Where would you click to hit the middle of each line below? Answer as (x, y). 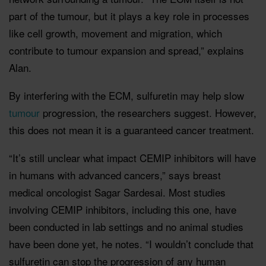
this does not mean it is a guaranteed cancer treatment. (132, 129)
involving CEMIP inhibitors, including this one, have (123, 209)
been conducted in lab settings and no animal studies (126, 226)
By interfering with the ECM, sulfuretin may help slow (126, 95)
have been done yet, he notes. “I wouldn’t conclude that (131, 243)
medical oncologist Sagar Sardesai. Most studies (117, 192)
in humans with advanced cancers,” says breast (115, 175)
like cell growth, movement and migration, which (115, 33)
